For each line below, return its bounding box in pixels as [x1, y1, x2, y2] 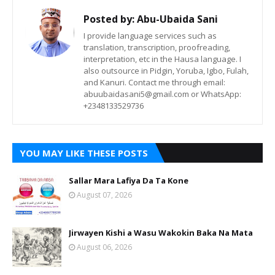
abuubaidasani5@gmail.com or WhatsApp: [83, 88, 241, 100]
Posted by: [83, 12, 134, 26]
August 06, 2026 [77, 242, 132, 253]
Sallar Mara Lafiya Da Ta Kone [69, 175, 188, 187]
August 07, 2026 [77, 190, 132, 201]
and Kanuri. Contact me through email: [83, 77, 225, 88]
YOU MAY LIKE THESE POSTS [20, 147, 148, 160]
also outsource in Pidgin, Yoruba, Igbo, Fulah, [83, 65, 249, 77]
